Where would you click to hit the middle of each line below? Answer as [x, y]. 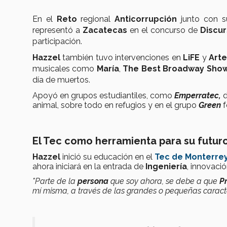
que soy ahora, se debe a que [164, 181]
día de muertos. [61, 80]
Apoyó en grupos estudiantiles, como [103, 95]
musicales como [65, 68]
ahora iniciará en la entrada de [89, 166]
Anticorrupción [146, 19]
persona [93, 181]
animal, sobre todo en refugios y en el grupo [116, 105]
